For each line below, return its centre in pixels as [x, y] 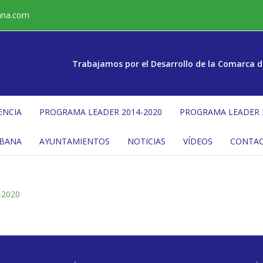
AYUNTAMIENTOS [75, 141]
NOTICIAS [146, 141]
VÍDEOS [198, 141]
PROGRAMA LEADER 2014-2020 [101, 112]
